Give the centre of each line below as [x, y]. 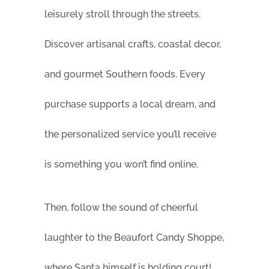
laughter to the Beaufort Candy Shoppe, [134, 238]
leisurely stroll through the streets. [122, 14]
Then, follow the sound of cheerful [121, 208]
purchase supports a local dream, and [130, 104]
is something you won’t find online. [121, 165]
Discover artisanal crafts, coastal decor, [133, 44]
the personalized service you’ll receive [130, 134]
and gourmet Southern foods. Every [125, 74]
